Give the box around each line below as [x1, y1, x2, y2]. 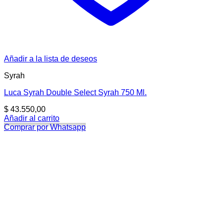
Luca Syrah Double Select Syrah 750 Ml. [4, 88, 147, 97]
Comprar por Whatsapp [4, 123, 86, 132]
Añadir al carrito [4, 114, 59, 123]
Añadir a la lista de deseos [4, 55, 97, 63]
